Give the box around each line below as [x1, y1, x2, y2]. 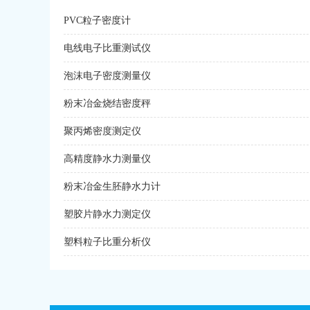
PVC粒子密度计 [64, 15, 131, 26]
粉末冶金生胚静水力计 [64, 181, 161, 192]
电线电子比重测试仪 [64, 43, 151, 53]
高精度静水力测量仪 [64, 154, 151, 164]
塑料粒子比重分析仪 [64, 237, 151, 247]
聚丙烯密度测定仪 [64, 126, 141, 136]
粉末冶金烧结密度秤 [64, 98, 151, 109]
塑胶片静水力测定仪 [64, 209, 151, 219]
